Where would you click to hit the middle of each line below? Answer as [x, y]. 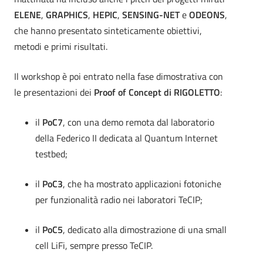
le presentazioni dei [54, 92]
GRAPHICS [67, 15]
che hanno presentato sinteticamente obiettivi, [108, 31]
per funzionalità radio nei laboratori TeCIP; [119, 200]
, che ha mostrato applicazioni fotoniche [142, 184]
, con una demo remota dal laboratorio [139, 122]
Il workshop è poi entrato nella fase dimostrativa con [119, 76]
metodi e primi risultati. [61, 46]
